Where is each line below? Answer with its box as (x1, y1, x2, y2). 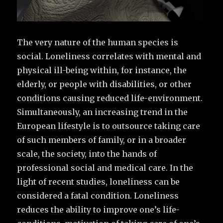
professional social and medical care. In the (17, 162, 194, 173)
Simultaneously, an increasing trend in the (17, 107, 188, 117)
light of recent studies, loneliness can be (17, 176, 180, 187)
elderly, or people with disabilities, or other (17, 79, 192, 89)
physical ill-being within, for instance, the (17, 65, 187, 75)
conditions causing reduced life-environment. (17, 93, 203, 103)
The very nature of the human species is (17, 37, 179, 47)
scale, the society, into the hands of (17, 148, 157, 159)
